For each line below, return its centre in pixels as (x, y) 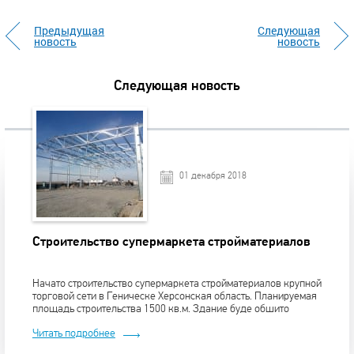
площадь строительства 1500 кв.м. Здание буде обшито (160, 308)
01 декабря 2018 (213, 175)
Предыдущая (69, 30)
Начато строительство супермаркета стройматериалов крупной (177, 283)
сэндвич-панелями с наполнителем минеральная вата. (157, 321)
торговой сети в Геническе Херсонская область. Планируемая (174, 296)
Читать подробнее (73, 333)
